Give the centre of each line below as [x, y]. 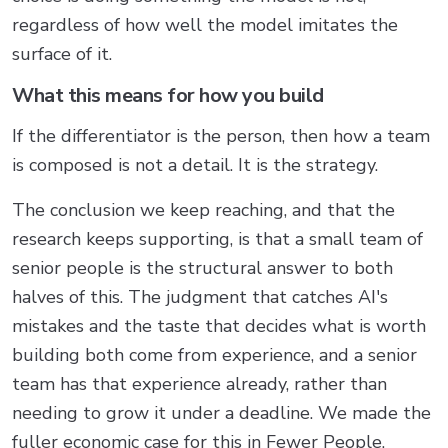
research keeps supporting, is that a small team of [217, 238]
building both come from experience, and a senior [214, 354]
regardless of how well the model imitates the [205, 24]
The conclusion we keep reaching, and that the [203, 209]
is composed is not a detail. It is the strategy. [195, 164]
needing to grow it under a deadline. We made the [221, 412]
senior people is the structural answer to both [202, 267]
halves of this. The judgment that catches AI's [200, 296]
